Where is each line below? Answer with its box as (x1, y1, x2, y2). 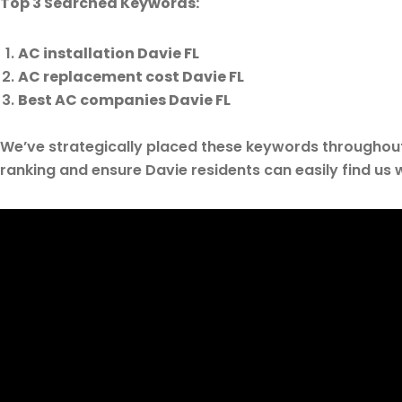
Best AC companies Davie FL (18, 89, 231, 110)
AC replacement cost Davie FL (18, 66, 244, 87)
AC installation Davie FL (18, 42, 199, 64)
